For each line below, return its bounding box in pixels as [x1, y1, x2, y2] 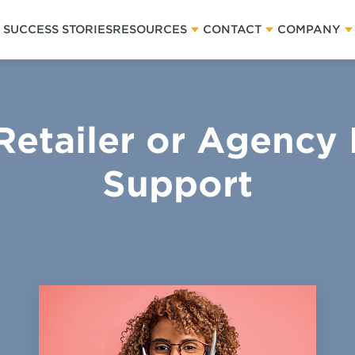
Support [102, 163, 253, 205]
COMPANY [277, 23, 342, 36]
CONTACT [203, 23, 262, 36]
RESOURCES [113, 23, 188, 36]
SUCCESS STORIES [3, 23, 113, 36]
